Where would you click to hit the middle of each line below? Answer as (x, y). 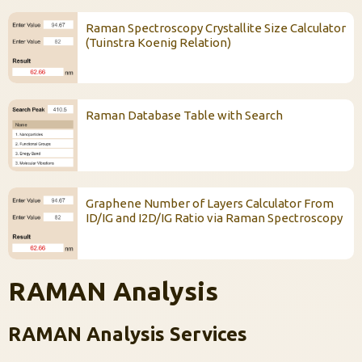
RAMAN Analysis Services (128, 335)
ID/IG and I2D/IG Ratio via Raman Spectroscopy (214, 218)
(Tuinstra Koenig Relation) (158, 42)
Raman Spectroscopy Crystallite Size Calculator (215, 27)
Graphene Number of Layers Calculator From (209, 204)
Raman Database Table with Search (184, 116)
